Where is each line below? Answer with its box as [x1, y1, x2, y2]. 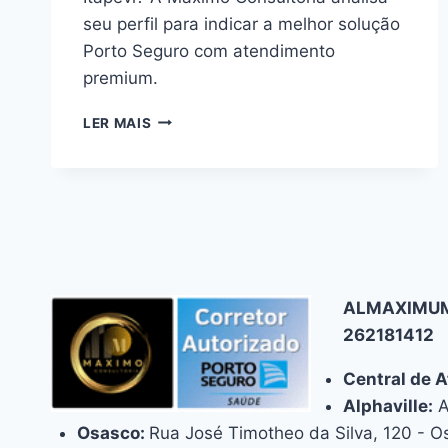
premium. [83, 67, 158, 88]
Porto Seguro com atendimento [83, 40, 335, 61]
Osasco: [76, 422, 149, 443]
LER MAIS [83, 114, 152, 131]
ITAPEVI [151, 299, 210, 316]
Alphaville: [343, 395, 433, 416]
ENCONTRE [151, 110, 232, 127]
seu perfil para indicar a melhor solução [83, 13, 400, 34]
